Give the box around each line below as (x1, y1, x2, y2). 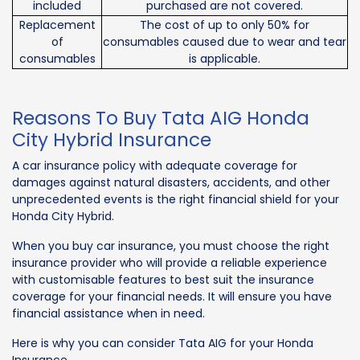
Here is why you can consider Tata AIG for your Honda (12, 335, 313, 352)
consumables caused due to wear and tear (103, 34, 346, 51)
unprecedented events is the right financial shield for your (12, 191, 339, 208)
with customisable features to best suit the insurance (12, 272, 314, 288)
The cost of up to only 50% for (140, 17, 309, 34)
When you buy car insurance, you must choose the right (12, 238, 329, 255)
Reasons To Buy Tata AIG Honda (12, 105, 309, 132)
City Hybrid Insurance (12, 127, 211, 153)
